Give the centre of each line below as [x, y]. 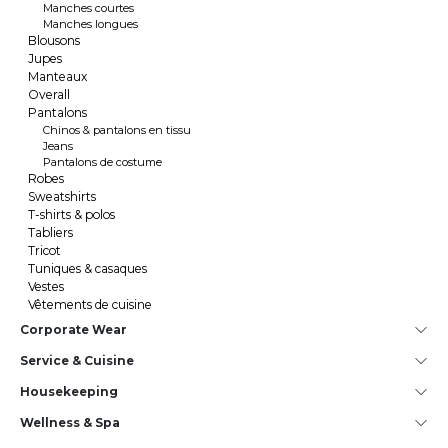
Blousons [54, 40]
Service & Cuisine [77, 360]
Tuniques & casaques [87, 268]
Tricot [44, 250]
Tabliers [50, 232]
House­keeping [69, 391]
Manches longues [90, 24]
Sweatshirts [62, 196]
